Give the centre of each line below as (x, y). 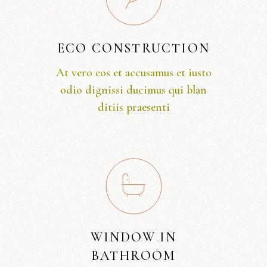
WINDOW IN (133, 237)
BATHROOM (133, 256)
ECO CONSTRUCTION (133, 49)
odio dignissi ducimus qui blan (133, 90)
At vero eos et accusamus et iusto (133, 73)
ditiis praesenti (133, 108)
